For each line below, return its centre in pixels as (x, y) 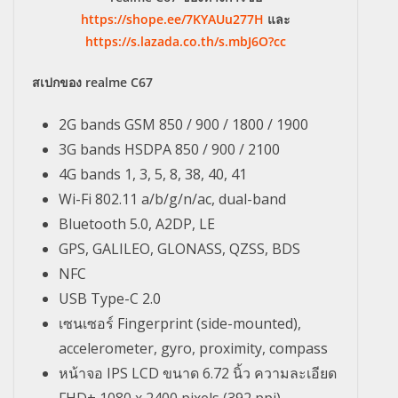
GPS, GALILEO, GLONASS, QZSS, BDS (179, 249)
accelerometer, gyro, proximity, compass (193, 349)
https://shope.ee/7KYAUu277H (172, 20)
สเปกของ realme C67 (92, 83)
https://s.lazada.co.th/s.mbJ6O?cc (186, 42)
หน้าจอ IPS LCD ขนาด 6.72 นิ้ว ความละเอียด (198, 374)
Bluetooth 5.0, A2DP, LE (137, 224)
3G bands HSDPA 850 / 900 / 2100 (169, 150)
